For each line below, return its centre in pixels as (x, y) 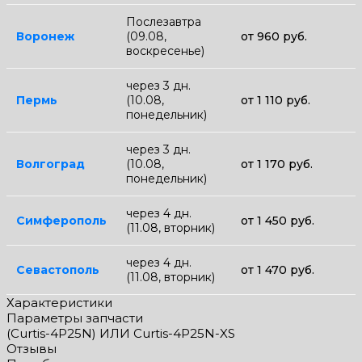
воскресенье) (165, 51)
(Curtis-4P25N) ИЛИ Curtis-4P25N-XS (121, 333)
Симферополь (61, 220)
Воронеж (45, 36)
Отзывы (32, 348)
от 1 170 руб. (277, 164)
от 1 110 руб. (276, 100)
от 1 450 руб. (278, 220)
